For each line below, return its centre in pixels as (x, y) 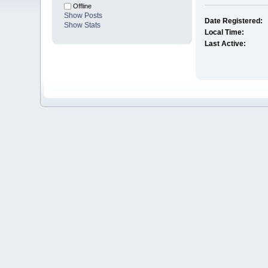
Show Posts (83, 16)
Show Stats (83, 25)
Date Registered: (233, 21)
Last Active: (225, 44)
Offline (82, 6)
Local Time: (224, 33)
